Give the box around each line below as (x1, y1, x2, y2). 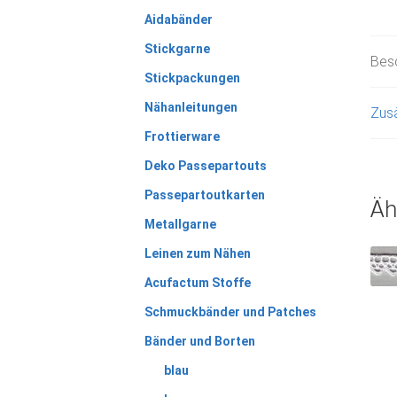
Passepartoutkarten (144, 187, 265, 202)
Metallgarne (144, 216, 216, 231)
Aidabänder (144, 12, 213, 27)
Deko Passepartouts (144, 158, 267, 173)
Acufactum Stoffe (144, 275, 251, 290)
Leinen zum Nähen (144, 245, 251, 261)
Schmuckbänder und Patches (144, 304, 316, 319)
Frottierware (144, 128, 220, 144)
